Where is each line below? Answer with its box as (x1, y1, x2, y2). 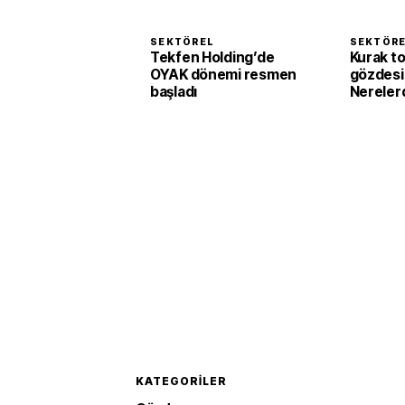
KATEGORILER (136, 374, 227, 388)
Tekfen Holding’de (150, 49, 275, 66)
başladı (150, 83, 198, 100)
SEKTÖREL (150, 36, 215, 48)
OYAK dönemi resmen (150, 66, 297, 83)
